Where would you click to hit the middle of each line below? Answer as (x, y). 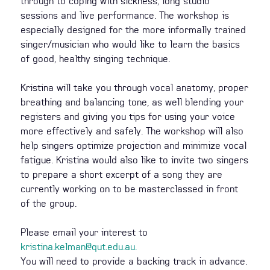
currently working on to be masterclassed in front (129, 189)
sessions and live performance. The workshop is (125, 15)
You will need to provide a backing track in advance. (134, 261)
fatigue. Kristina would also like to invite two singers (134, 160)
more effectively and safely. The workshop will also (132, 131)
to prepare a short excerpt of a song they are (121, 174)
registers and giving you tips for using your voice (128, 116)
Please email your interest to (84, 232)
